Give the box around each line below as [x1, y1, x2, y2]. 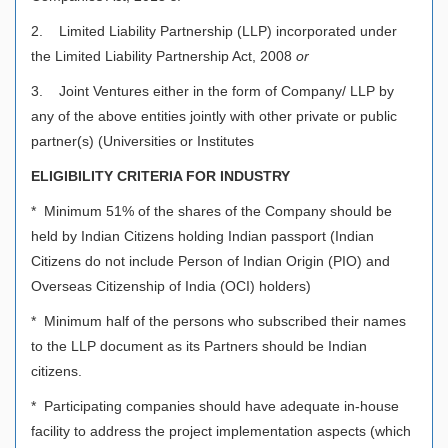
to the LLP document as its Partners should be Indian [31, 337, 367, 354]
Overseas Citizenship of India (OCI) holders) [31, 277, 311, 294]
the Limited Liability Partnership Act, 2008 [31, 47, 296, 64]
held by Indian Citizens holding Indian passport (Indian [31, 227, 374, 244]
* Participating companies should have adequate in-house [31, 397, 399, 414]
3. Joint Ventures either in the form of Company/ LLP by [31, 82, 394, 99]
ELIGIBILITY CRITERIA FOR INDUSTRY [31, 167, 290, 184]
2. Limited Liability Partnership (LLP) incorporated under [31, 22, 397, 39]
